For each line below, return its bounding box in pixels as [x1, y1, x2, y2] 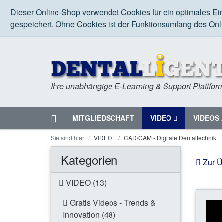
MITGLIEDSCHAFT [72, 113, 134, 123]
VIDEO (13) [64, 177, 107, 189]
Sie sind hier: [51, 133, 86, 142]
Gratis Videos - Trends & [68, 197, 156, 209]
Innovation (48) [63, 209, 115, 221]
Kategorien [61, 151, 117, 168]
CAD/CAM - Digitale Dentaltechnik [124, 133, 216, 142]
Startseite [56, 110, 99, 125]
